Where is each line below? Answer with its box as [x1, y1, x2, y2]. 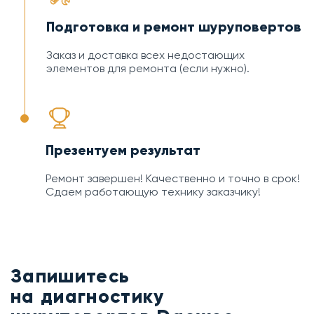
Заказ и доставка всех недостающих [46, 48, 245, 62]
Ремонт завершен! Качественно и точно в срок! [46, 171, 300, 185]
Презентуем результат [46, 141, 200, 158]
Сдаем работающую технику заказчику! [46, 184, 261, 198]
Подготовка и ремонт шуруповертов [46, 18, 301, 35]
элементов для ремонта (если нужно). [46, 61, 250, 75]
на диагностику [11, 284, 165, 308]
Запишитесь [11, 264, 130, 287]
